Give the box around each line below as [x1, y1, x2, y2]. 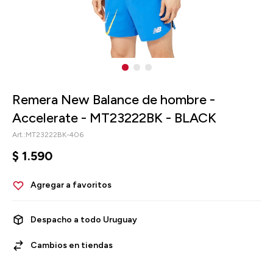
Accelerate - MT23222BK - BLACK [12, 110, 216, 126]
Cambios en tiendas [30, 240, 113, 250]
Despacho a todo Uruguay [30, 214, 137, 225]
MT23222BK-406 [26, 130, 83, 139]
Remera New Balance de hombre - [12, 91, 215, 108]
